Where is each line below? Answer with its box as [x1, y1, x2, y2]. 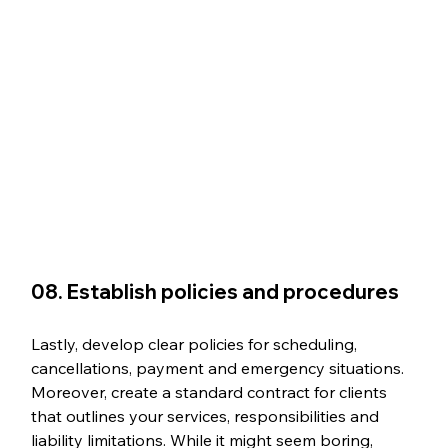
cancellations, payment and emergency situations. [30, 357, 408, 378]
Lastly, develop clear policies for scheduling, [30, 333, 361, 354]
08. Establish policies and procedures [30, 278, 399, 304]
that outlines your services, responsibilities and [30, 405, 383, 426]
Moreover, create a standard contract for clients [30, 381, 391, 402]
